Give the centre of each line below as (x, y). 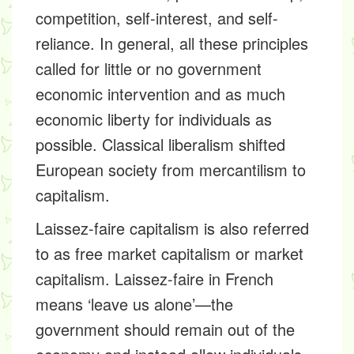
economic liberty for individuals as (154, 119)
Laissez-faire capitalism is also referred (172, 228)
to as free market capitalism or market (169, 253)
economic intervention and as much (160, 94)
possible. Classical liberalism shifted (160, 144)
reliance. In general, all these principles (172, 43)
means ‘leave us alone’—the (134, 304)
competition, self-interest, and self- (157, 18)
